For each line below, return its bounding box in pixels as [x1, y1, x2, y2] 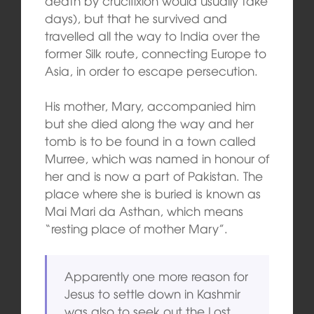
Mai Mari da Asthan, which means [44, 202, 243, 220]
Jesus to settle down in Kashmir [64, 284, 241, 302]
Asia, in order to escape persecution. [44, 61, 258, 79]
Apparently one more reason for [64, 266, 249, 285]
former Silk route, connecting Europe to [44, 43, 266, 62]
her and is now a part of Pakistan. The [44, 167, 263, 185]
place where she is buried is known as [44, 184, 261, 203]
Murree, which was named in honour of [44, 149, 269, 168]
